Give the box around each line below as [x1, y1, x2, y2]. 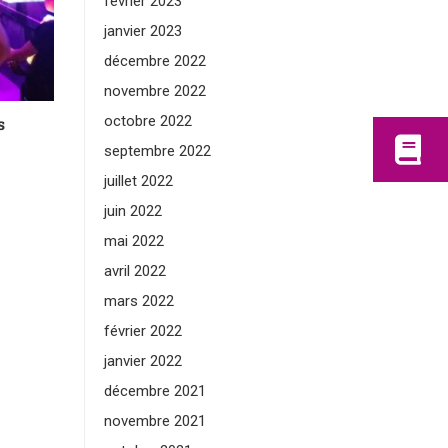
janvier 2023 [103, 22, 182, 40]
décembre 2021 [103, 382, 206, 400]
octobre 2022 [103, 112, 192, 130]
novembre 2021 [103, 412, 206, 430]
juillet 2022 [103, 172, 173, 190]
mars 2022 [103, 292, 174, 310]
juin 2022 [103, 202, 162, 220]
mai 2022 [103, 232, 164, 250]
